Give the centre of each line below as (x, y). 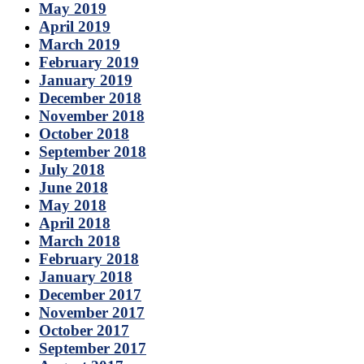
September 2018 (93, 151)
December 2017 (90, 294)
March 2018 (80, 240)
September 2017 (93, 348)
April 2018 (75, 223)
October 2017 (84, 330)
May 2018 (73, 205)
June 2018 (74, 187)
